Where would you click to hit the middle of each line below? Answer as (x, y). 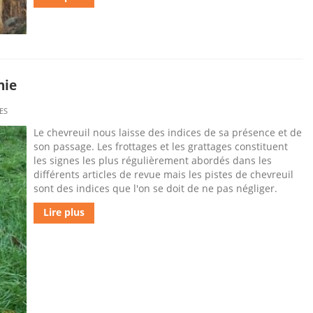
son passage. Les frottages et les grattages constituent (161, 146)
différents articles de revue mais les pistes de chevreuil (163, 174)
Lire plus (64, 212)
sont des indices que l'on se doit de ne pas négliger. (155, 188)
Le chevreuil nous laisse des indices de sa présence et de (168, 132)
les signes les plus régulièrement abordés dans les (153, 160)
